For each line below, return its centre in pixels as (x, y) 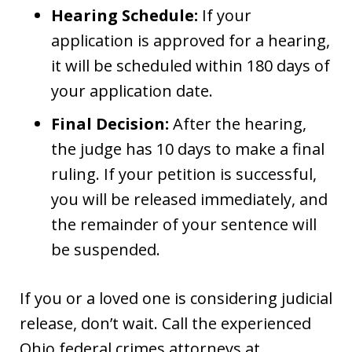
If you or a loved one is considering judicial (176, 298)
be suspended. (106, 249)
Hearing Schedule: (125, 15)
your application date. (132, 90)
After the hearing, (238, 123)
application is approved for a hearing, (191, 40)
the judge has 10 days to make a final (188, 148)
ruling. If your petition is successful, (184, 174)
